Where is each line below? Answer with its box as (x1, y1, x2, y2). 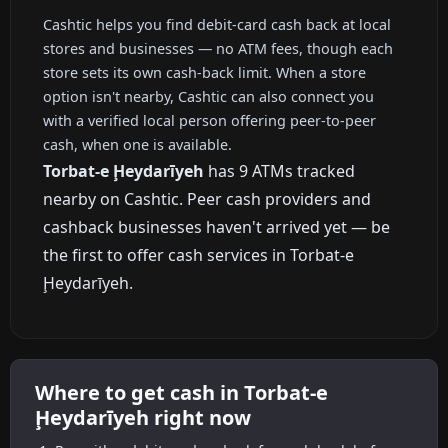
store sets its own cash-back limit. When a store (43, 62, 366, 82)
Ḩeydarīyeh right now (35, 404, 251, 432)
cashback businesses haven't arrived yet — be (43, 215, 390, 238)
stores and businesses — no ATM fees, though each (43, 38, 393, 58)
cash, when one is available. (43, 134, 232, 154)
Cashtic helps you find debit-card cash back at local (43, 14, 391, 34)
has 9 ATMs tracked (204, 159, 355, 182)
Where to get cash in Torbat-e (35, 379, 328, 407)
